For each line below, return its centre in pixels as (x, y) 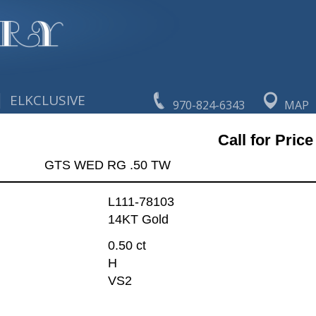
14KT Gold (138, 220)
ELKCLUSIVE (48, 100)
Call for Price (265, 140)
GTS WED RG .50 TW (107, 165)
